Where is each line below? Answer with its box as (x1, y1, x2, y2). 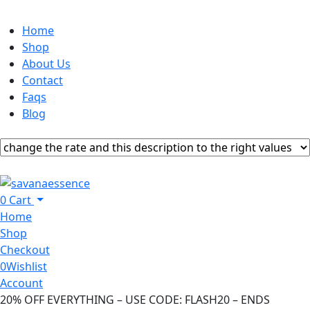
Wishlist (6, 259, 47, 275)
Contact (22, 73, 63, 88)
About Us (22, 56, 71, 71)
